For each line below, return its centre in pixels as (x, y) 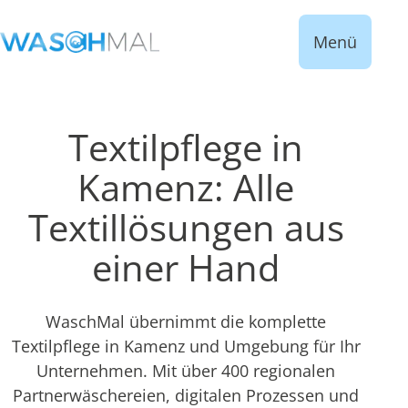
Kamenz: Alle (186, 187)
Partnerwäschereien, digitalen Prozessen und (186, 395)
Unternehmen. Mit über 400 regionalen (186, 371)
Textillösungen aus (186, 227)
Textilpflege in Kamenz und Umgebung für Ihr (186, 346)
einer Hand (186, 267)
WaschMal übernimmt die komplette (186, 321)
